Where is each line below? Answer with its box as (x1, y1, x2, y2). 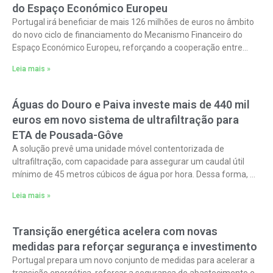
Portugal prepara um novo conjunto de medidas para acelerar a (12, 255, 255, 265)
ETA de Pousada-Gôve (12, 129, 123, 141)
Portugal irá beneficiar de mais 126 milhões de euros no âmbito (12, 17, 254, 27)
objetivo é (12, 182, 49, 192)
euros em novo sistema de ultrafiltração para (12, 113, 239, 126)
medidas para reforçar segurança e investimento (12, 240, 257, 253)
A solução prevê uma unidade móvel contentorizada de (12, 144, 224, 154)
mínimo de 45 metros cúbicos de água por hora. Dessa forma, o (12, 169, 255, 179)
